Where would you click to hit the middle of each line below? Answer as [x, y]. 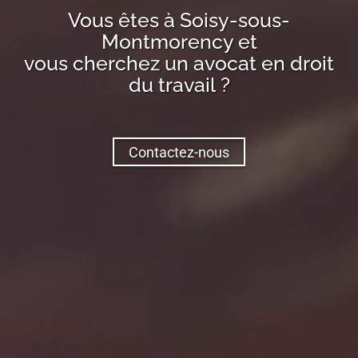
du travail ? [179, 85]
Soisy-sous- [235, 20]
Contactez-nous [179, 152]
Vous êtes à [124, 20]
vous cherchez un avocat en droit [179, 64]
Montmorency [167, 42]
